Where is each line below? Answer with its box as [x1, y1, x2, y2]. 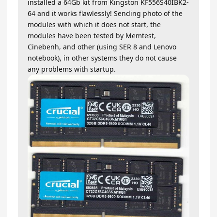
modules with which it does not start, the [28, 20, 161, 29]
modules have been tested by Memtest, [28, 31, 156, 40]
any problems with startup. [28, 64, 116, 74]
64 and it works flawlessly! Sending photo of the [28, 9, 183, 18]
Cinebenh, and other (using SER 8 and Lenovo [28, 42, 176, 51]
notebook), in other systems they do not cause [28, 53, 177, 62]
